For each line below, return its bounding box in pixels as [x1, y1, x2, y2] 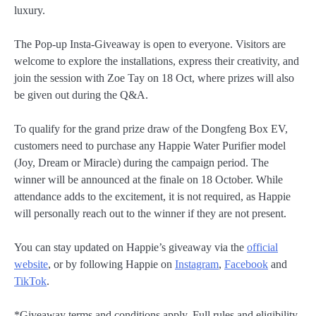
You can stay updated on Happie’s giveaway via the [14, 241, 247, 254]
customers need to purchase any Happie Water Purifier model [14, 140, 286, 152]
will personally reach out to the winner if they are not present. [14, 207, 286, 220]
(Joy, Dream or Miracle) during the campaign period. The [14, 157, 269, 169]
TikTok [14, 275, 47, 288]
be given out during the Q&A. [14, 89, 148, 101]
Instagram [175, 258, 219, 271]
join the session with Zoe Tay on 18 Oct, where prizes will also [14, 72, 294, 84]
